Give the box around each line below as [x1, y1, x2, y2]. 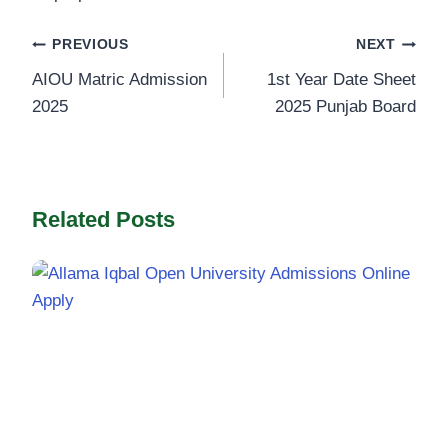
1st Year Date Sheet [267, 69, 416, 89]
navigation [31, 76, 172, 108]
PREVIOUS [52, 37, 129, 53]
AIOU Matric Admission [32, 69, 207, 89]
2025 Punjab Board [275, 96, 416, 116]
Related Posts [32, 207, 175, 233]
